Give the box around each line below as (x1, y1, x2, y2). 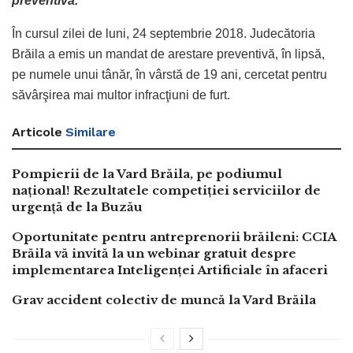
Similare (65, 124, 116, 139)
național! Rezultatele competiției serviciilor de (12, 182, 321, 198)
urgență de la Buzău (12, 199, 143, 214)
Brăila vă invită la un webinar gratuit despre (12, 245, 296, 261)
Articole (12, 124, 62, 139)
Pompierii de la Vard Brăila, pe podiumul (12, 165, 282, 181)
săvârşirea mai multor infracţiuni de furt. (12, 87, 230, 102)
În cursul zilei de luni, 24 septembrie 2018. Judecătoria (12, 26, 315, 40)
